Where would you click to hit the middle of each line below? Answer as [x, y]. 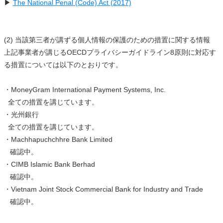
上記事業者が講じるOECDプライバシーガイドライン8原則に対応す [110, 52]
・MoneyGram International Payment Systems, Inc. [85, 90]
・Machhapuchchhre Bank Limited [58, 139]
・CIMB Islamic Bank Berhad [49, 164]
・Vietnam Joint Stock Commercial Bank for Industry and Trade [103, 189]
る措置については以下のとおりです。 [63, 65]
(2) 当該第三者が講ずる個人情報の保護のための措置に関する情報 [107, 40]
